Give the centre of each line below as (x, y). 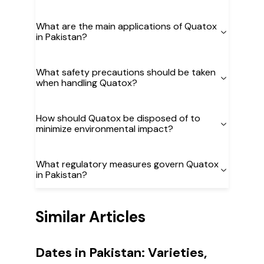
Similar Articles (90, 217)
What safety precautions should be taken (126, 72)
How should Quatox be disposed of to (118, 118)
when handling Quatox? (87, 83)
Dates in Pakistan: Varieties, (121, 253)
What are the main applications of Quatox (126, 26)
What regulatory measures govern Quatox (127, 164)
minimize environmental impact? (105, 129)
